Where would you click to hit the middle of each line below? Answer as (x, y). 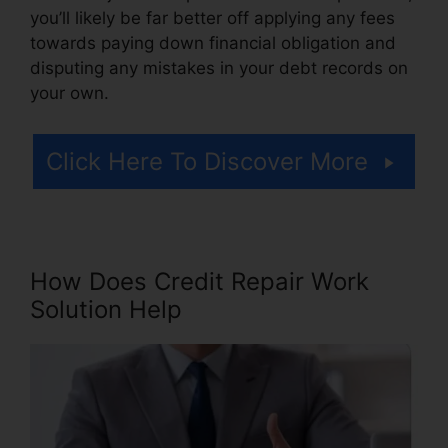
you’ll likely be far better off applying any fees (212, 17)
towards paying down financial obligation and (213, 42)
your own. (69, 92)
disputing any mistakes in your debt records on (219, 67)
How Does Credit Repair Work (199, 282)
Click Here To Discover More (207, 162)
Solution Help (106, 310)
